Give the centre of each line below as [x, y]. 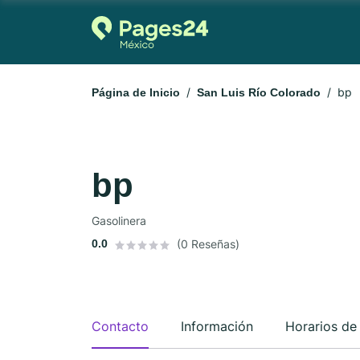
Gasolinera [119, 221]
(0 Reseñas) [208, 244]
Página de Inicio [136, 92]
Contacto [120, 326]
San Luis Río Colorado [259, 92]
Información [217, 326]
